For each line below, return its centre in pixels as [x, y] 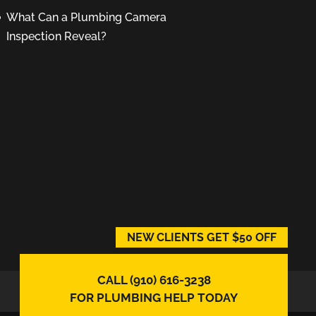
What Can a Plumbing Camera [86, 17]
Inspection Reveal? [56, 36]
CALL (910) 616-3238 [154, 280]
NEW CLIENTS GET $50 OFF [202, 237]
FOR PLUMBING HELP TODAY [154, 298]
